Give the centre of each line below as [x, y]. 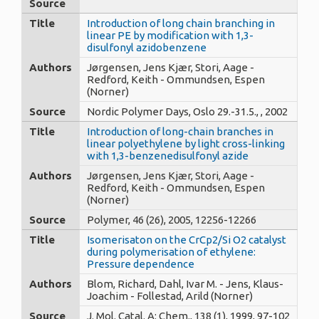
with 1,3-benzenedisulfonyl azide [168, 155]
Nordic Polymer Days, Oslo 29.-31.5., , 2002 [187, 111]
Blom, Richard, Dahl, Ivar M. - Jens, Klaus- [185, 283]
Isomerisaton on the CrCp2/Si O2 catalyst [187, 239]
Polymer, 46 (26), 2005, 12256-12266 [172, 219]
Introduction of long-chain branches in [180, 131]
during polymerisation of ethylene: [171, 251]
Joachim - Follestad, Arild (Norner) [170, 296]
